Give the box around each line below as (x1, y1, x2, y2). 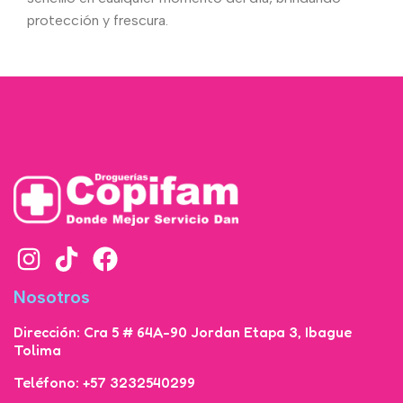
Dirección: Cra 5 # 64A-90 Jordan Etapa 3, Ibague (13, 322, 352, 341)
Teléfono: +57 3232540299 (13, 372, 195, 391)
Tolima (13, 340, 61, 359)
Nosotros (13, 285, 90, 308)
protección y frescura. (27, 12, 168, 30)
